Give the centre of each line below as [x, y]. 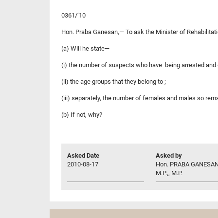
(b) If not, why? [82, 114]
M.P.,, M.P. [169, 173]
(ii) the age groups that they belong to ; [114, 81]
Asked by [169, 155]
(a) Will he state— [85, 48]
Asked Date [83, 155]
